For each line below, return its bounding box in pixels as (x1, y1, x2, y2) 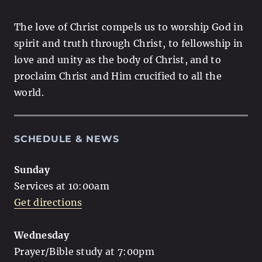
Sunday (14, 163, 50, 175)
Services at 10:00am (14, 180, 110, 192)
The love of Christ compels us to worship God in (14, 20, 244, 33)
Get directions (14, 196, 82, 208)
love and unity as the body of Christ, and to (14, 53, 222, 65)
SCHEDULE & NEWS (14, 133, 119, 144)
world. (14, 86, 44, 98)
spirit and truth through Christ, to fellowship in (14, 37, 243, 49)
